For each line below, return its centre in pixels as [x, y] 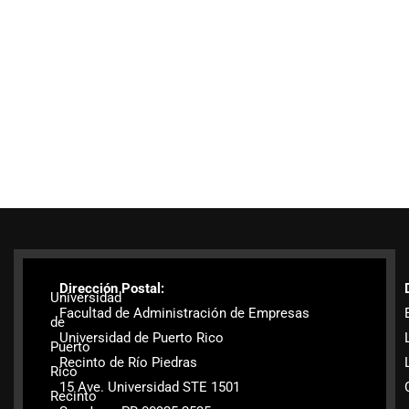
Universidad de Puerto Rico [142, 338]
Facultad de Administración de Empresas [184, 313]
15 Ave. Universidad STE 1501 [150, 387]
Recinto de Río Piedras [128, 362]
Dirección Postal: [112, 288]
